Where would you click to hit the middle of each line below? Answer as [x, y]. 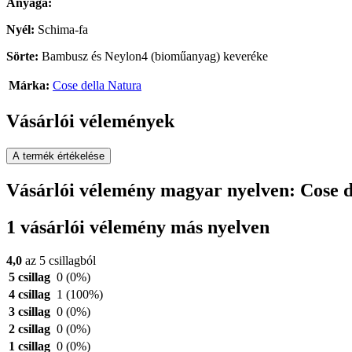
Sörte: [22, 57]
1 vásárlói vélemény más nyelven [138, 227]
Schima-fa [61, 30]
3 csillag [29, 311]
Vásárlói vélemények [90, 121]
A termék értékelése [59, 156]
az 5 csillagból [59, 260]
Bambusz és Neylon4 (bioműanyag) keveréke [153, 57]
